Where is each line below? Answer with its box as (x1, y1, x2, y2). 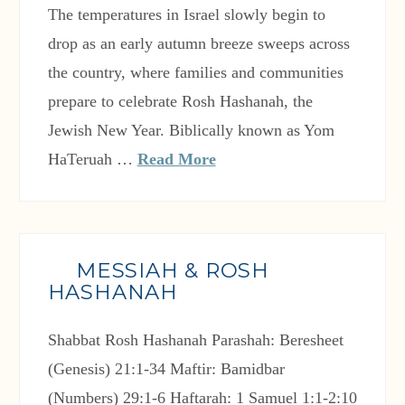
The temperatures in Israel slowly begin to (47, 5, 325, 24)
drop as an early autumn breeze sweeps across (47, 34, 350, 53)
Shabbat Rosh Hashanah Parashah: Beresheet (47, 331, 344, 350)
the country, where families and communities (47, 63, 344, 82)
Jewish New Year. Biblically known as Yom (47, 121, 334, 140)
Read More (137, 150, 216, 169)
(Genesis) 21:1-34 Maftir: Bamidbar (47, 360, 285, 379)
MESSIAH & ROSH (75, 258, 270, 284)
